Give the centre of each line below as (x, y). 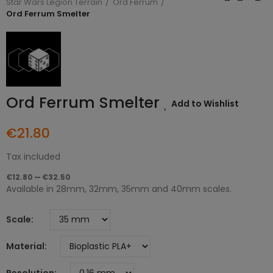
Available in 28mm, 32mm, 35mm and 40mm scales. (119, 189)
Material (25, 246)
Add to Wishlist (205, 104)
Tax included (33, 157)
